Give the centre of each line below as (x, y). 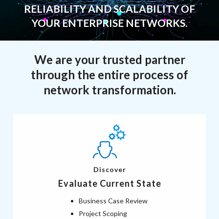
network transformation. (109, 89)
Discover (109, 169)
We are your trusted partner (109, 59)
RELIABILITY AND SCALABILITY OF (109, 8)
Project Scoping (103, 213)
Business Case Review (113, 200)
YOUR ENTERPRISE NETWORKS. (109, 22)
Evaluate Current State (109, 183)
